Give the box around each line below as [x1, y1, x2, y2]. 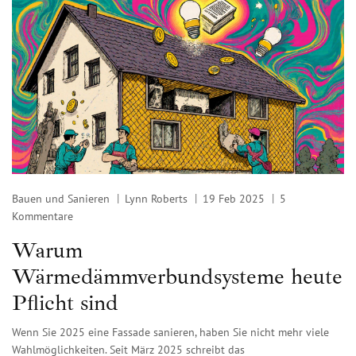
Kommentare [12, 209, 73, 224]
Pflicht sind [12, 288, 118, 317]
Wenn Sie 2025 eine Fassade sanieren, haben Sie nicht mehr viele [12, 325, 329, 340]
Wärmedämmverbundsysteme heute [12, 262, 342, 291]
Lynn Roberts [125, 192, 188, 207]
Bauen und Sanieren [12, 192, 110, 207]
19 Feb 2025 [203, 192, 265, 207]
